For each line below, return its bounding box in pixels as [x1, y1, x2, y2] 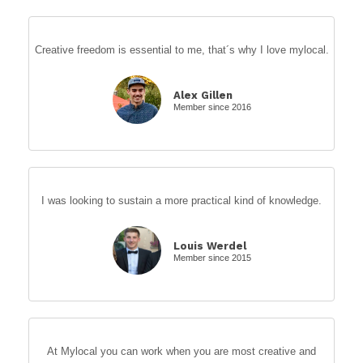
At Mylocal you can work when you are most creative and [47, 344, 316, 357]
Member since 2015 [173, 252, 251, 263]
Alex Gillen [173, 88, 233, 101]
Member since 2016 [173, 101, 251, 112]
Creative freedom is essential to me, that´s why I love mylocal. [34, 43, 329, 56]
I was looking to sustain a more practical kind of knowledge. [41, 194, 322, 207]
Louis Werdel [173, 239, 246, 252]
